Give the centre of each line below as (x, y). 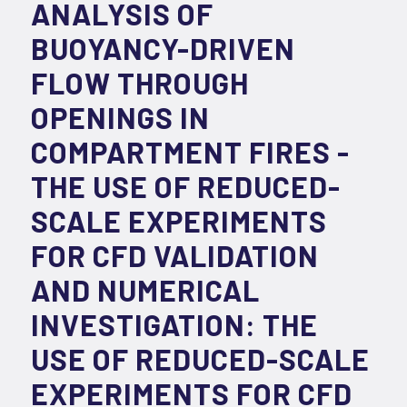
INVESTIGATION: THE (174, 325)
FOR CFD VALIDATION (174, 256)
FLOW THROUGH (139, 83)
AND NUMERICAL (145, 290)
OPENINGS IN (120, 118)
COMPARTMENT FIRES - (190, 152)
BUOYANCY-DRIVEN (163, 49)
